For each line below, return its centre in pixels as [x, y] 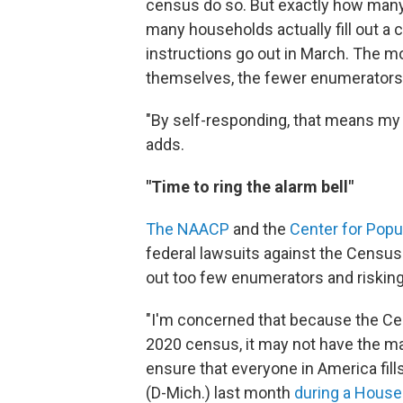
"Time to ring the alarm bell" [250, 187]
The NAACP [188, 229]
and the [260, 229]
